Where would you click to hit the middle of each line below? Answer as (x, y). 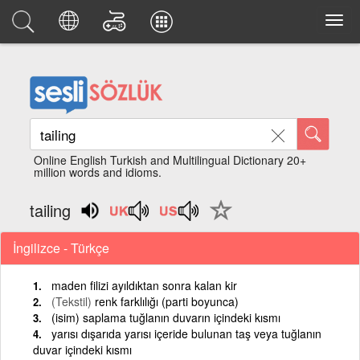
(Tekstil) (72, 301)
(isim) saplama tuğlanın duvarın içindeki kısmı (166, 317)
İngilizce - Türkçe (61, 247)
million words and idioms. (98, 172)
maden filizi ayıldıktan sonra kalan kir (144, 285)
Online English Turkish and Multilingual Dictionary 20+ (170, 160)
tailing (51, 210)
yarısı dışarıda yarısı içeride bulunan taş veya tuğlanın (186, 333)
